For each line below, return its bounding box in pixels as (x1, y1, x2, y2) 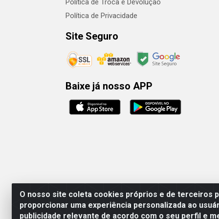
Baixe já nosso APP (66, 80, 153, 92)
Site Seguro (66, 30, 118, 42)
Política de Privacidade (66, 11, 137, 20)
